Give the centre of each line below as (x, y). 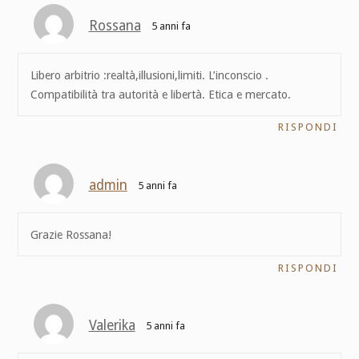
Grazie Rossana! (71, 234)
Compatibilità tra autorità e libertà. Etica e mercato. (160, 94)
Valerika (112, 326)
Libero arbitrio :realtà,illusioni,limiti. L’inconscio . (149, 75)
